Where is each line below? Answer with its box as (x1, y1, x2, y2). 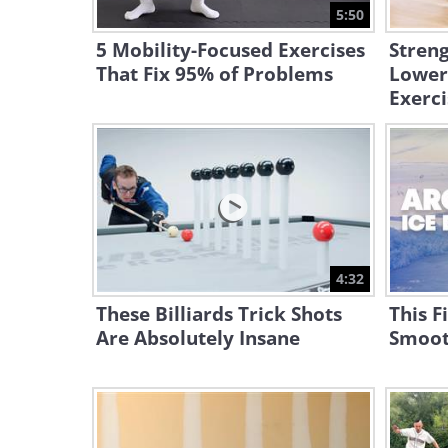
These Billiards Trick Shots (96, 301, 342, 327)
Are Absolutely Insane (96, 325, 300, 351)
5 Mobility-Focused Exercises (96, 37, 365, 63)
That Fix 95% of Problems (96, 61, 333, 87)
